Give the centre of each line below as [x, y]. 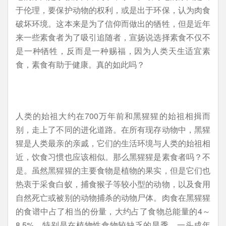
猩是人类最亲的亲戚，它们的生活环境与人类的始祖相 [113, 143]
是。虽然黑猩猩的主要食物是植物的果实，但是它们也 [113, 170]
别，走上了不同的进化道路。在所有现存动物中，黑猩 [113, 129]
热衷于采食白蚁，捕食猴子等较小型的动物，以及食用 [113, 184]
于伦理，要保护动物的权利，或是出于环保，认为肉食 [113, 10]
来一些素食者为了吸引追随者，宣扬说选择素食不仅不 [113, 37]
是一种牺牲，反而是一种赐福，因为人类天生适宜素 [113, 51]
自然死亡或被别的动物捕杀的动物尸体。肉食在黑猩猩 [113, 197]
